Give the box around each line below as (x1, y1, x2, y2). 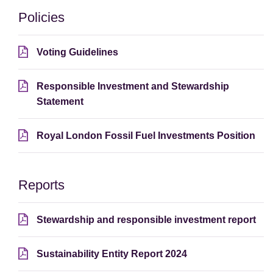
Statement (37, 96, 83, 107)
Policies (18, 10, 65, 26)
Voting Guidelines (37, 47, 118, 58)
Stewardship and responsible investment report (37, 214, 256, 225)
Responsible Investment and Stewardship (37, 81, 229, 92)
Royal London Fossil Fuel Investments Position (37, 130, 255, 141)
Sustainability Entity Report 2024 (37, 249, 187, 260)
